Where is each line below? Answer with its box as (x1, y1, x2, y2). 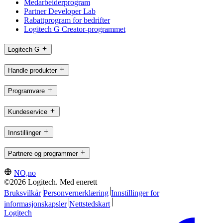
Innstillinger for (111, 189, 159, 198)
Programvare (8, 87, 45, 95)
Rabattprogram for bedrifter (24, 16, 110, 25)
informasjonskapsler (4, 200, 67, 209)
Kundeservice (8, 108, 47, 116)
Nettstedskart (69, 200, 110, 209)
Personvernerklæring (43, 189, 109, 198)
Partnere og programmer (8, 149, 78, 157)
